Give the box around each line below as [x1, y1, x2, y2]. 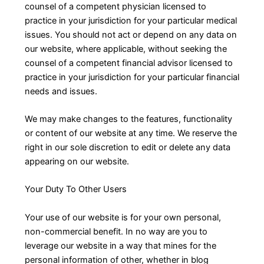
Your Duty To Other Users [24, 184, 127, 195]
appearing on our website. [24, 156, 129, 167]
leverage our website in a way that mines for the [24, 240, 216, 251]
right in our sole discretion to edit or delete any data [24, 142, 230, 153]
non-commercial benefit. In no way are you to [24, 226, 207, 237]
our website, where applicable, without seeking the [24, 43, 227, 54]
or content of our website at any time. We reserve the [24, 128, 237, 139]
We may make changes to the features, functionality [24, 114, 232, 125]
